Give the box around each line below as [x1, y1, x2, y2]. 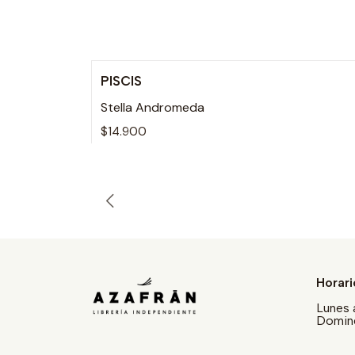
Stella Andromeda [101, 99, 204, 116]
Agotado [117, 82, 156, 94]
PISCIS [101, 73, 142, 89]
